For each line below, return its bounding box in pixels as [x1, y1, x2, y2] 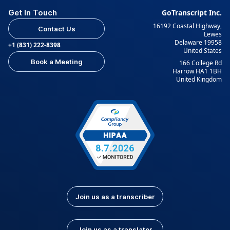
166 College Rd [179, 59, 222, 68]
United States [183, 46, 222, 55]
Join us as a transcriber [75, 192, 155, 201]
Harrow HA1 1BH [172, 67, 222, 76]
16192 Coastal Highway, [153, 22, 222, 31]
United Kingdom [176, 75, 222, 84]
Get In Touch [8, 8, 57, 18]
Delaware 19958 [175, 38, 222, 47]
